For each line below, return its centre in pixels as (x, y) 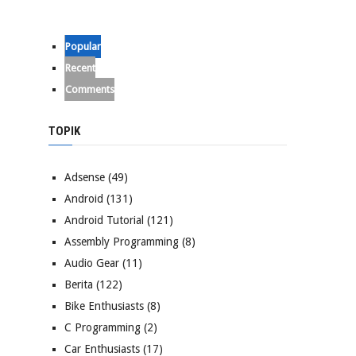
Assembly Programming (122, 242)
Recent (80, 68)
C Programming (103, 328)
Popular (83, 47)
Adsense (85, 178)
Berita (79, 285)
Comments (90, 90)
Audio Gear (92, 263)
